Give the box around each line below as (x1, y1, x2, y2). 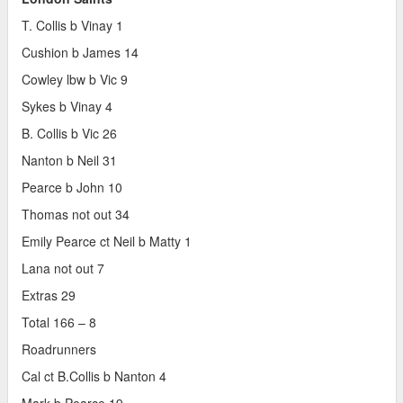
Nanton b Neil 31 (22, 151, 117, 170)
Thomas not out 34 (22, 205, 130, 224)
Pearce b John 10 (22, 178, 122, 197)
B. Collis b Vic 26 (22, 124, 117, 143)
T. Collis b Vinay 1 (22, 16, 123, 35)
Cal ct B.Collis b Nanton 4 (22, 367, 166, 386)
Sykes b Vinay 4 (22, 97, 112, 116)
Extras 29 (22, 286, 76, 305)
